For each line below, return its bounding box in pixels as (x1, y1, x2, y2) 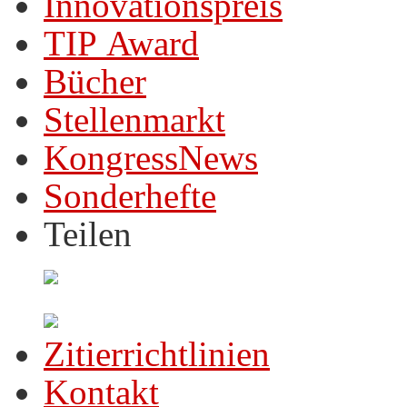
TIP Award (44, 24, 199, 63)
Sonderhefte (44, 176, 216, 215)
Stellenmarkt (44, 100, 225, 139)
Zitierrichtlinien (44, 334, 270, 373)
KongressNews (44, 138, 258, 177)
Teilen (44, 214, 132, 253)
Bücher (44, 62, 146, 101)
